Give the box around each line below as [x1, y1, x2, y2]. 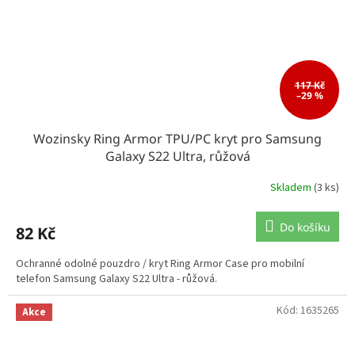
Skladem [270, 180, 314, 197]
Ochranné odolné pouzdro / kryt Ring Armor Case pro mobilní [16, 255, 304, 272]
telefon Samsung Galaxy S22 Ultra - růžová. [16, 270, 217, 287]
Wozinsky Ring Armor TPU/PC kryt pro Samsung [33, 129, 322, 147]
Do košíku [280, 219, 330, 235]
